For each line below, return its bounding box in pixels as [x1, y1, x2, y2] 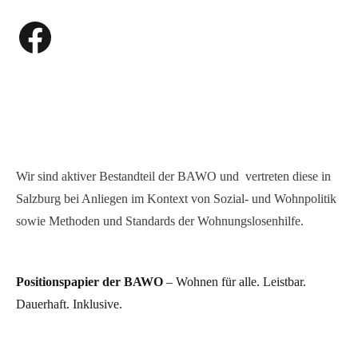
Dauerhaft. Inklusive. [16, 297, 122, 311]
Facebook [15, 17, 58, 29]
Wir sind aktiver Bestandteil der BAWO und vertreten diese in [16, 169, 331, 183]
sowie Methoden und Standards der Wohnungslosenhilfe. [16, 214, 304, 228]
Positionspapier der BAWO [16, 275, 163, 288]
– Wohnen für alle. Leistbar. [163, 275, 306, 288]
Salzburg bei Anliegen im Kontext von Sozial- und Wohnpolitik [16, 192, 336, 205]
